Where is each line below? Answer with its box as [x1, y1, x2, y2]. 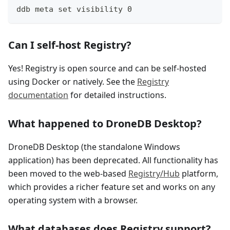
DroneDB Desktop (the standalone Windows [8, 141, 180, 153]
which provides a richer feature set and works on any [8, 181, 215, 193]
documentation [8, 89, 68, 101]
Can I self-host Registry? [8, 38, 131, 52]
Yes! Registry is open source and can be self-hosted [8, 63, 206, 74]
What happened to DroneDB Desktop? [8, 117, 202, 131]
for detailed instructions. [68, 89, 166, 101]
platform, [180, 168, 218, 180]
